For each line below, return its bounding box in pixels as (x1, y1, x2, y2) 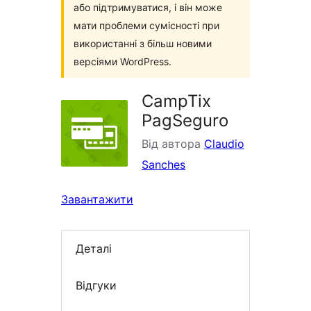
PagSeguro (142, 110, 228, 131)
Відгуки (76, 278, 117, 292)
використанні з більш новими (74, 37, 212, 49)
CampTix (142, 91, 211, 111)
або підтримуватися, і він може (74, 1, 222, 13)
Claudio (204, 137, 244, 151)
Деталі (76, 242, 112, 256)
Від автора (142, 137, 204, 151)
